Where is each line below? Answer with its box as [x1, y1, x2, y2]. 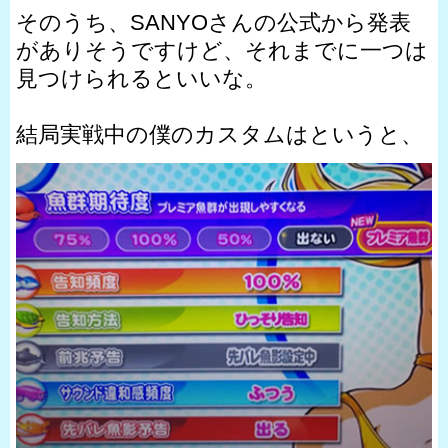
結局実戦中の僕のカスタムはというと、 [16, 121, 423, 147]
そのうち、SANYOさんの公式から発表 [16, 9, 411, 35]
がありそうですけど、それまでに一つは [16, 37, 428, 63]
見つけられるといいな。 [16, 65, 267, 91]
